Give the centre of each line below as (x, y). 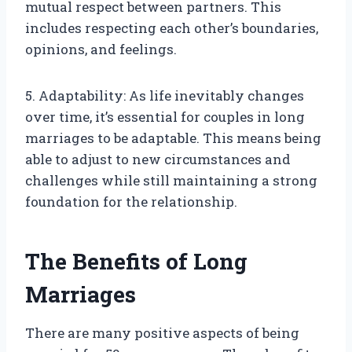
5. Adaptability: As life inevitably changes (165, 96)
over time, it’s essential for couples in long (165, 117)
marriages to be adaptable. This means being (173, 138)
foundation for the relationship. (131, 202)
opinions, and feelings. (101, 49)
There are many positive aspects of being (162, 333)
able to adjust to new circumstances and (158, 159)
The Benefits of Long (136, 262)
